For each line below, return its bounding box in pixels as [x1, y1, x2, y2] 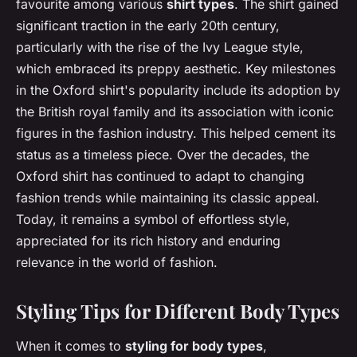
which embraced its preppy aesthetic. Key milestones [16, 60, 335, 76]
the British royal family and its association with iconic [16, 103, 334, 120]
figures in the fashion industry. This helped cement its [16, 124, 335, 141]
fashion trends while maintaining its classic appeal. [16, 189, 320, 206]
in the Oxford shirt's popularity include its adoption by [16, 81, 340, 98]
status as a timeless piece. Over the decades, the [16, 146, 309, 163]
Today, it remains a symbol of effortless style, [16, 210, 290, 227]
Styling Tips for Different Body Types [16, 297, 339, 324]
